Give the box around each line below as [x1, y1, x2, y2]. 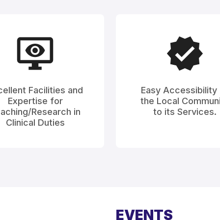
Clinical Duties [5, 117, 65, 128]
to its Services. [153, 106, 217, 117]
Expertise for [7, 95, 63, 106]
